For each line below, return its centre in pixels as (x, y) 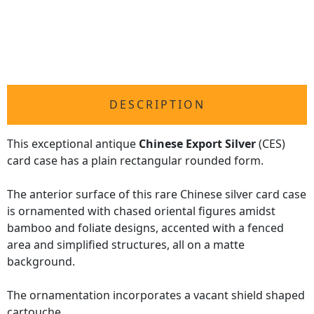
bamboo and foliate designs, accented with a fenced (145, 228)
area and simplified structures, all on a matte (126, 245)
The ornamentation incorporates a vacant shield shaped (156, 295)
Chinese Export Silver (197, 144)
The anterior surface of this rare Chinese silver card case (157, 194)
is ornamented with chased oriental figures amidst (141, 211)
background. (41, 262)
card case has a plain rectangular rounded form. (135, 161)
